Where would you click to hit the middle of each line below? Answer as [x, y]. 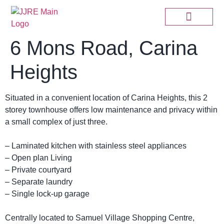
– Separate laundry [39, 182]
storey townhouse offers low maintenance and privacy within [111, 110]
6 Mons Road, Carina [104, 48]
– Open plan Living [38, 158]
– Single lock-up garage [47, 194]
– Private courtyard [38, 170]
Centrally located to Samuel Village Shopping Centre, [100, 218]
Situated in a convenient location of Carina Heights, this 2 [106, 98]
